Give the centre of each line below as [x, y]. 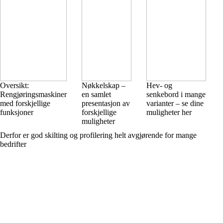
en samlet [96, 94]
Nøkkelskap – [104, 85]
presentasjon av [106, 103]
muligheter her [169, 112]
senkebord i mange [176, 94]
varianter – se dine [175, 103]
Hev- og [159, 85]
